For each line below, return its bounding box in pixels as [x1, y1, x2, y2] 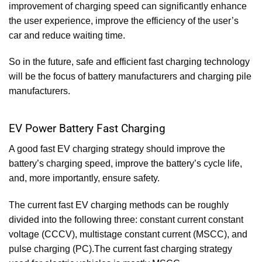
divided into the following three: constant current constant [9, 214, 243, 225]
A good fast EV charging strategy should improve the [9, 143, 225, 154]
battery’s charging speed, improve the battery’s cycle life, [9, 158, 242, 168]
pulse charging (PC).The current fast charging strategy [9, 243, 232, 254]
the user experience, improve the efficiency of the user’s [9, 15, 239, 26]
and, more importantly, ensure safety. [9, 173, 160, 183]
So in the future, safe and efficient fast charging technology [9, 57, 250, 67]
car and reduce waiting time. [9, 30, 125, 40]
